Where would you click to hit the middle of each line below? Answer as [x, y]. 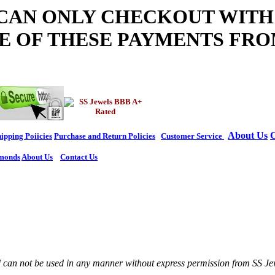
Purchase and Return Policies [105, 136]
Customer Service [192, 136]
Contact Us [79, 157]
